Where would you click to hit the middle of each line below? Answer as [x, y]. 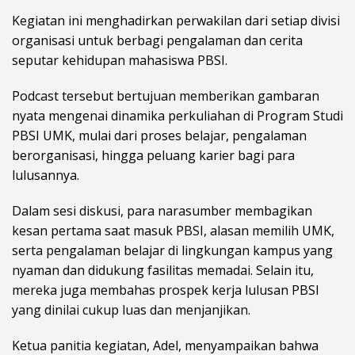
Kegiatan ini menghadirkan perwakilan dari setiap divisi [176, 21]
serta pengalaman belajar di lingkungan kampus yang [172, 251]
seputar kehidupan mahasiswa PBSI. [120, 61]
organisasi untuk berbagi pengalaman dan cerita [157, 41]
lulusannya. [46, 176]
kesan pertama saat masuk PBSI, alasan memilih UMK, [173, 231]
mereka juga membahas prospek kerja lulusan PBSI [166, 290]
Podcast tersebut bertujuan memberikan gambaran [166, 96]
